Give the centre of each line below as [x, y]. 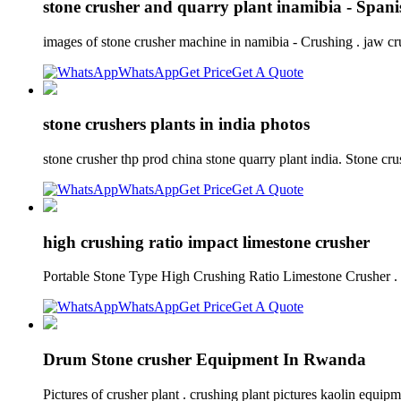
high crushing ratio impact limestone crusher [206, 242]
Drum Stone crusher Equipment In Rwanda [205, 360]
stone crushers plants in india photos [176, 124]
